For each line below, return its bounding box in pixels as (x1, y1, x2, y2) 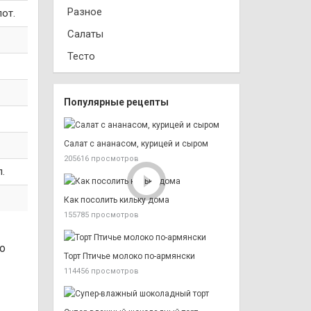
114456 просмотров (64, 267, 139, 276)
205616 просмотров (64, 154, 139, 163)
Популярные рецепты (64, 96, 169, 108)
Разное (67, 6, 102, 18)
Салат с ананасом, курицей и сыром (64, 139, 208, 149)
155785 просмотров (64, 210, 139, 219)
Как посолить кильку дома (64, 195, 169, 205)
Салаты (67, 28, 103, 40)
